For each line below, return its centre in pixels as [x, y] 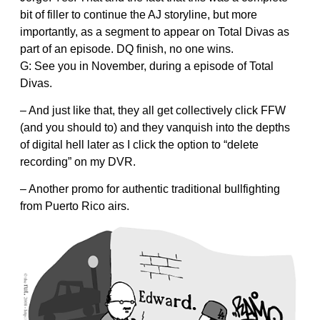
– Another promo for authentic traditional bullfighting [150, 189]
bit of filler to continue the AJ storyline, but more [139, 14]
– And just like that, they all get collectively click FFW [153, 110]
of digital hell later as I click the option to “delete [139, 144]
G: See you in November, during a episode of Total [147, 66]
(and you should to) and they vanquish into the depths [155, 127]
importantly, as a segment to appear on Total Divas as [155, 31]
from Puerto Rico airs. [75, 206]
